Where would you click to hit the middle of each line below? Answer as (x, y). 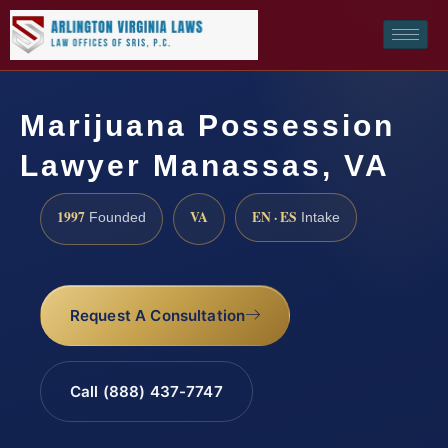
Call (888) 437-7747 (146, 392)
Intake (318, 217)
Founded (115, 217)
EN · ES (274, 216)
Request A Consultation (157, 316)
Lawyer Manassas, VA (205, 165)
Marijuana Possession (207, 125)
